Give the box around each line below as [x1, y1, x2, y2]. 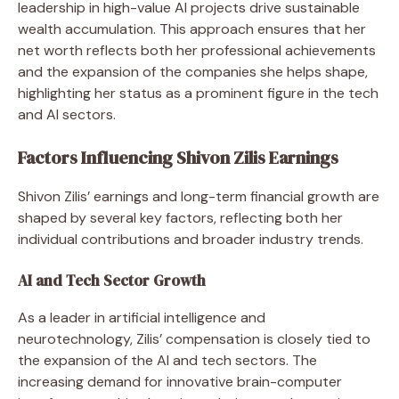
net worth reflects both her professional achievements [18, 40, 376, 60]
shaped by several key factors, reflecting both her [18, 208, 343, 227]
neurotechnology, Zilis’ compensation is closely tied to [18, 329, 370, 348]
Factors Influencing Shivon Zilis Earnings [18, 144, 338, 170]
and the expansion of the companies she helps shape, [18, 61, 368, 81]
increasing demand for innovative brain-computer [18, 371, 342, 391]
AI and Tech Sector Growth [18, 269, 206, 291]
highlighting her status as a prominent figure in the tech [18, 83, 379, 102]
